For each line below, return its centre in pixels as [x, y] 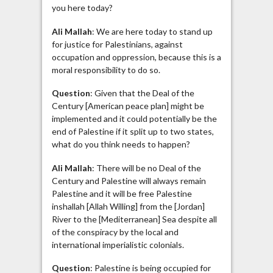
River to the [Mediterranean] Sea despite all [134, 219]
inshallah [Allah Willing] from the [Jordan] [128, 206]
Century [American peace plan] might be [128, 106]
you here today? [82, 8]
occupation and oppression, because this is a [136, 57]
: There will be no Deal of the [146, 168]
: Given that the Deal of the [142, 93]
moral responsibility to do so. [106, 69]
